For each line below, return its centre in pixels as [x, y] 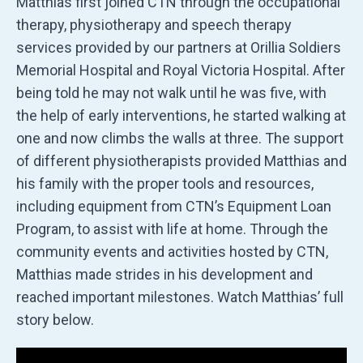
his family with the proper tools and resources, [165, 183]
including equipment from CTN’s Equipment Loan [174, 206]
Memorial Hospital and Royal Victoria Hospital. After [181, 70]
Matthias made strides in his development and [164, 274]
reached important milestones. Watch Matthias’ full [180, 297]
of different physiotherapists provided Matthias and [181, 160]
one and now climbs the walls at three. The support [180, 138]
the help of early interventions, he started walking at [181, 115]
